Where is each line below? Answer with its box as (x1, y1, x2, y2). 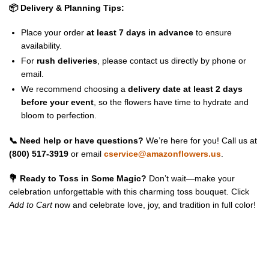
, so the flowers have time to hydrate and (94, 97, 249, 107)
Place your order (21, 28, 86, 38)
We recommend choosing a (21, 84, 128, 94)
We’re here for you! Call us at (144, 135, 257, 145)
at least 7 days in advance (86, 28, 193, 38)
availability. (21, 41, 62, 51)
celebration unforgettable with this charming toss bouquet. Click (9, 187, 249, 197)
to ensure (193, 28, 232, 38)
